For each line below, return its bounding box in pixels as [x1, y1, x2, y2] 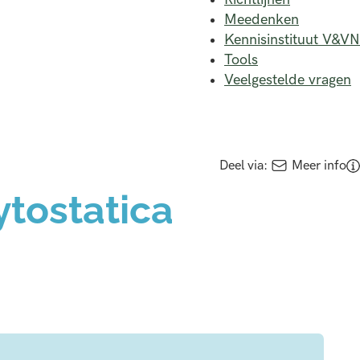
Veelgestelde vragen [224, 72, 351, 89]
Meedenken [224, 11, 299, 29]
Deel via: [219, 157, 268, 174]
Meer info [291, 157, 346, 174]
